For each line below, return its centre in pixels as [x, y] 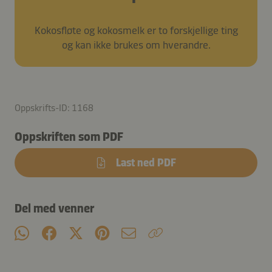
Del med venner [54, 208]
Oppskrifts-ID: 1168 [54, 107]
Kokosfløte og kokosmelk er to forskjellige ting [136, 30]
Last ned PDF [146, 162]
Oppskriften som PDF [69, 136]
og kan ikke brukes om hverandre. [136, 45]
